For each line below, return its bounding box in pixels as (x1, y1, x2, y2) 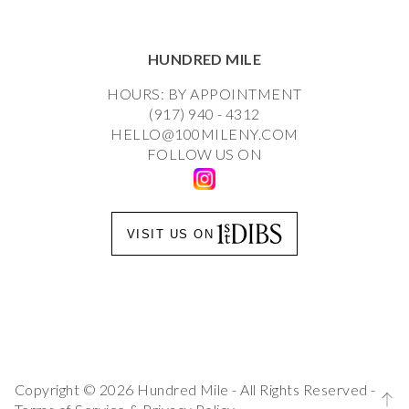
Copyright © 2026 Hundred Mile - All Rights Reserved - (15, 381, 376, 398)
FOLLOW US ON (146, 145, 263, 163)
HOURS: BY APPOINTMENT (107, 85, 302, 102)
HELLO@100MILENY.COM (110, 125, 299, 142)
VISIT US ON (126, 226, 215, 241)
